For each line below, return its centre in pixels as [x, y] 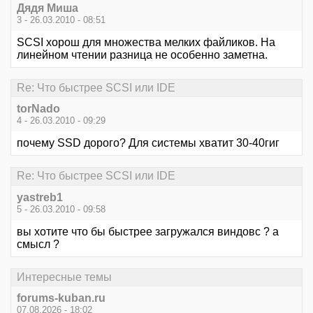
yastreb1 [40, 197]
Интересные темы [64, 277]
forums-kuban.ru [61, 298]
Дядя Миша [48, 8]
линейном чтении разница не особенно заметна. [142, 54]
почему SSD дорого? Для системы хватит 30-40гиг [148, 143]
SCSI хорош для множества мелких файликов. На [146, 42]
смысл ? [38, 244]
